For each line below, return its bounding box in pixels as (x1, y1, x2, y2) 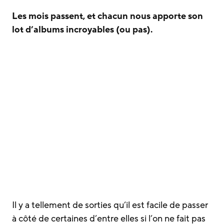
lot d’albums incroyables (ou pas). (12, 23, 152, 35)
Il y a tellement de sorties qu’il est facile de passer (12, 199, 208, 211)
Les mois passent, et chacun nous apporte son (12, 10, 203, 22)
